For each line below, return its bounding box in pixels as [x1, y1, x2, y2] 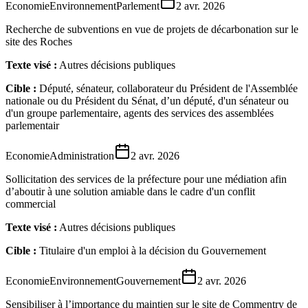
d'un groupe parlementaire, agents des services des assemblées [5, 107, 274, 119]
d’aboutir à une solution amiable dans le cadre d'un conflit [5, 185, 255, 197]
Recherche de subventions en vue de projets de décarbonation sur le [5, 23, 298, 35]
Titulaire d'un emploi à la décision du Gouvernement [39, 244, 266, 256]
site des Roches [5, 35, 72, 47]
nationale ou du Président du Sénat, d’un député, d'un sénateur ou [5, 94, 289, 107]
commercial [5, 197, 56, 210]
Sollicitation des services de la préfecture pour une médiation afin [5, 173, 287, 185]
